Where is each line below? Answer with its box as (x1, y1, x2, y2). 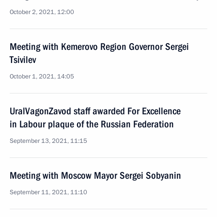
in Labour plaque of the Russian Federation (10, 118, 174, 130)
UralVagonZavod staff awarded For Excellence (10, 105, 181, 117)
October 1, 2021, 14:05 (10, 72, 74, 81)
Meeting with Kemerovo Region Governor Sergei (10, 41, 189, 52)
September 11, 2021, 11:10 (10, 188, 87, 197)
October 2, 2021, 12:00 (10, 8, 74, 16)
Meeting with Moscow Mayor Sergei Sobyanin (10, 170, 181, 181)
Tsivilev (10, 54, 36, 65)
